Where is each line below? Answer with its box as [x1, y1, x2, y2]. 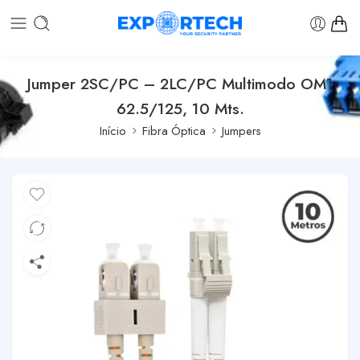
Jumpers [221, 121, 261, 139]
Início [99, 121, 126, 139]
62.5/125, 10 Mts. [116, 96, 244, 120]
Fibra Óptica [141, 121, 206, 139]
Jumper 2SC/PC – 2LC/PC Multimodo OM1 [27, 72, 333, 95]
